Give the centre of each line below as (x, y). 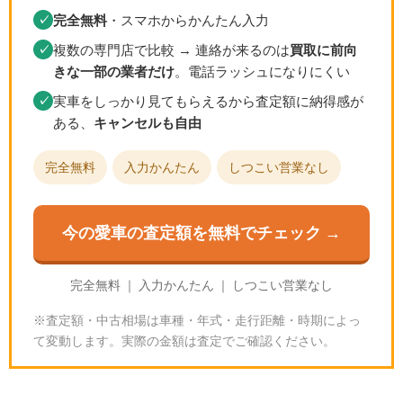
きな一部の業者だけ (114, 72)
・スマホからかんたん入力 (188, 21)
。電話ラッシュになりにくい (262, 72)
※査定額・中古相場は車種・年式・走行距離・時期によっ (197, 321)
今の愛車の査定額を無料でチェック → (201, 233)
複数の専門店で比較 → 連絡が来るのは (171, 50)
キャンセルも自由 (148, 123)
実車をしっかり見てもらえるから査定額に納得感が (208, 102)
